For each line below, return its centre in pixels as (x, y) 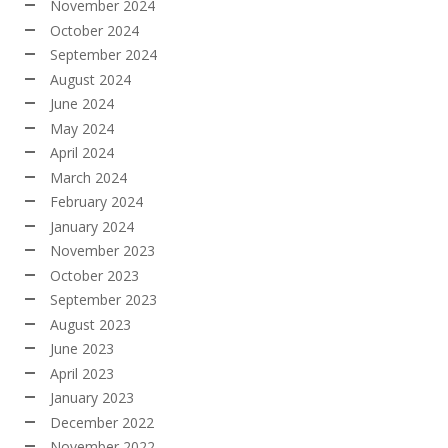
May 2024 (82, 128)
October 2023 (94, 275)
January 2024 (92, 226)
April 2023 (82, 373)
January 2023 (92, 398)
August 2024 (90, 79)
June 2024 (82, 104)
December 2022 (102, 422)
